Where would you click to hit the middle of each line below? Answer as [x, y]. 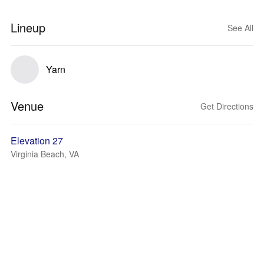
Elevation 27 [37, 141]
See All [240, 28]
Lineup [28, 27]
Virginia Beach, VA [45, 154]
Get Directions [227, 106]
